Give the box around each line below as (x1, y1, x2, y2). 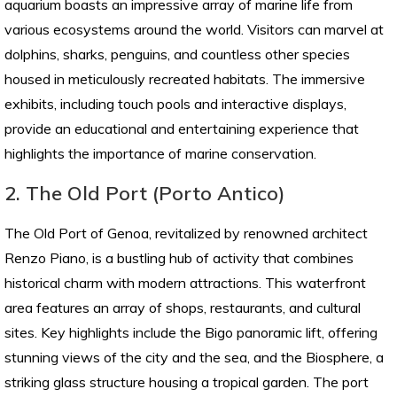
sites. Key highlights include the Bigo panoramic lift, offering (4, 323, 378, 342)
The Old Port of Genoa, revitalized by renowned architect (4, 224, 368, 243)
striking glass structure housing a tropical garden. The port (4, 373, 369, 392)
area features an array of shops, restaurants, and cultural (4, 299, 361, 317)
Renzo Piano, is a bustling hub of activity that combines (4, 249, 354, 268)
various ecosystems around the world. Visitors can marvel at (4, 20, 384, 39)
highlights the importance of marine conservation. (4, 144, 316, 163)
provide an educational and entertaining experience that (4, 120, 359, 138)
